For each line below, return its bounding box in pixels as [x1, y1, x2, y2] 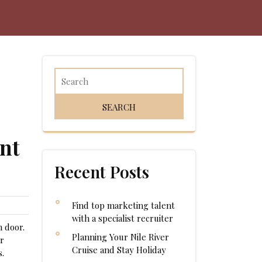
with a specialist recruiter [72, 212, 173, 224]
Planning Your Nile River [72, 231, 169, 243]
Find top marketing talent [72, 199, 175, 211]
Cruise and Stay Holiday [72, 244, 166, 256]
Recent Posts [54, 161, 149, 182]
